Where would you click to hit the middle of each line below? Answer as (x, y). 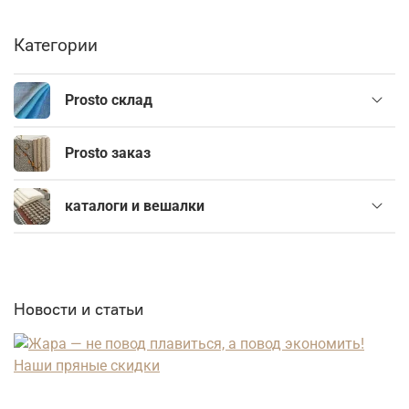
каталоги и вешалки (135, 206)
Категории (56, 46)
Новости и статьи (79, 309)
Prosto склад (109, 100)
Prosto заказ (108, 153)
